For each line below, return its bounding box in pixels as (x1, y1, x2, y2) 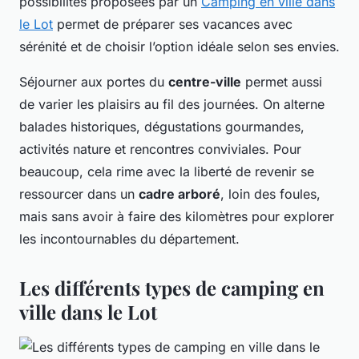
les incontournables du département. (19, 230, 240, 247)
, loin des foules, (220, 185, 321, 202)
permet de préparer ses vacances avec (53, 15, 292, 32)
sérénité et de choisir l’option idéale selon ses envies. (19, 38, 340, 54)
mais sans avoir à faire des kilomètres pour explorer (19, 208, 334, 224)
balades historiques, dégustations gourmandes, (19, 118, 305, 135)
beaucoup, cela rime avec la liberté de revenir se (19, 163, 314, 179)
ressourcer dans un (19, 185, 139, 202)
